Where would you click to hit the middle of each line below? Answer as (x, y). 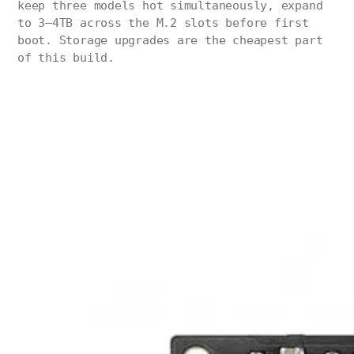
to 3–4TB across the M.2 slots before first (163, 23)
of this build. (66, 58)
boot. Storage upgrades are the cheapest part (170, 41)
